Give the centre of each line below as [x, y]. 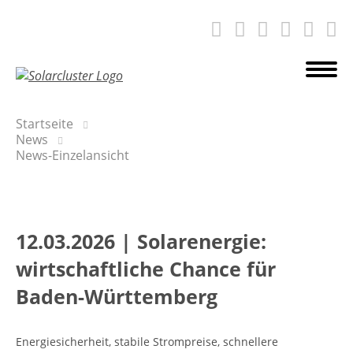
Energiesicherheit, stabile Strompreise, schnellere [147, 342]
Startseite [45, 124]
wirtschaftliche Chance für [146, 269]
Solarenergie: [202, 241]
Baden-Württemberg [117, 296]
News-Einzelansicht [72, 155]
